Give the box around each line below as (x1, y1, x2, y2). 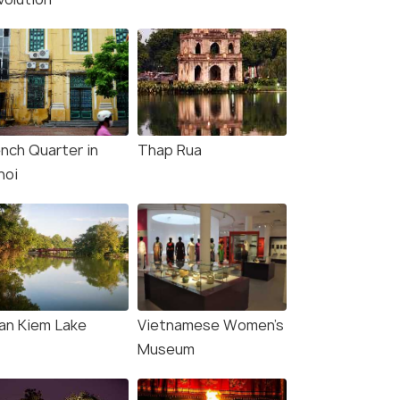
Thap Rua (137, 140, 202, 161)
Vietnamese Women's (137, 315, 284, 336)
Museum (137, 339, 195, 360)
